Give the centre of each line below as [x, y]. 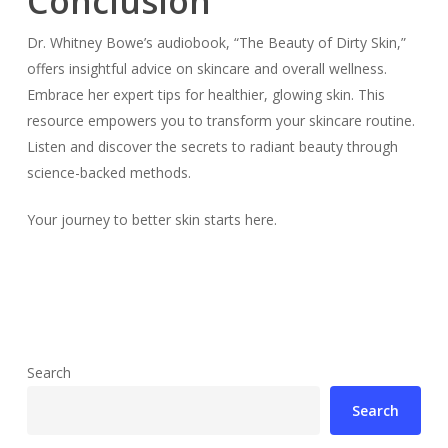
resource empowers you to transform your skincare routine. [220, 120]
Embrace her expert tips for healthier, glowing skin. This [205, 94]
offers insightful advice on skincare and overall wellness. [206, 68]
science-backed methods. [108, 172]
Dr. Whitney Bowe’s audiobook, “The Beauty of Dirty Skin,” [216, 42]
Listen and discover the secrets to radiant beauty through [212, 146]
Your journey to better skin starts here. [151, 219]
